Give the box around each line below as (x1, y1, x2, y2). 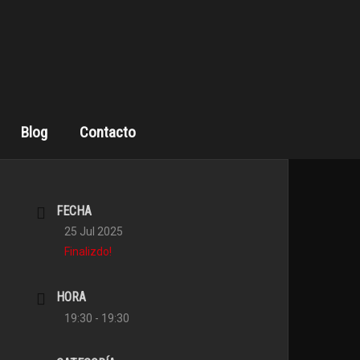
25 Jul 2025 (64, 225, 124, 238)
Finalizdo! (64, 245, 112, 258)
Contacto (79, 123, 136, 141)
